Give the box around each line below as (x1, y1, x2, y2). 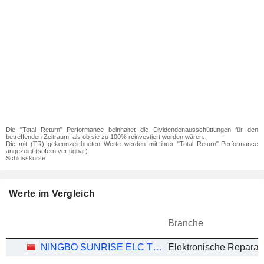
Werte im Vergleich (9, 189, 95, 199)
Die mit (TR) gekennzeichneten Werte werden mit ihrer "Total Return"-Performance (6, 140, 258, 147)
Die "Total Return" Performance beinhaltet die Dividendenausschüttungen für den (6, 126, 258, 133)
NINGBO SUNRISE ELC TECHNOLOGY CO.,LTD (153, 242, 162, 252)
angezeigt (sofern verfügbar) (6, 147, 88, 154)
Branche (168, 218, 203, 228)
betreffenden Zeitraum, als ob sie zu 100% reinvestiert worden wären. (6, 133, 204, 140)
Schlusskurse (6, 154, 45, 161)
